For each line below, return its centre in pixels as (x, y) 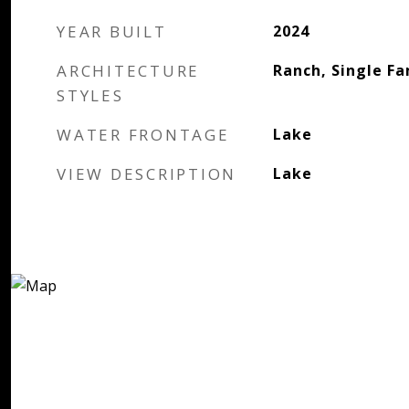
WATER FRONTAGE (143, 135)
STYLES (90, 95)
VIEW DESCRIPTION (147, 174)
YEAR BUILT (112, 31)
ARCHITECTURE (128, 71)
